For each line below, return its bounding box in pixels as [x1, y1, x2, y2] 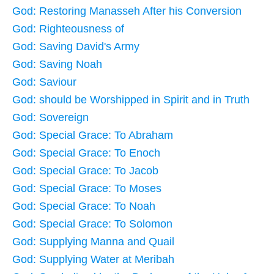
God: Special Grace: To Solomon [12, 217, 172, 230]
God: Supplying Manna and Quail [12, 235, 174, 248]
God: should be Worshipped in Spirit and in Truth [12, 93, 250, 106]
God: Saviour [12, 75, 76, 88]
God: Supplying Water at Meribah [12, 253, 174, 265]
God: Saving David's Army [12, 40, 139, 53]
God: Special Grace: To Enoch [12, 146, 160, 159]
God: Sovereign [12, 111, 89, 124]
